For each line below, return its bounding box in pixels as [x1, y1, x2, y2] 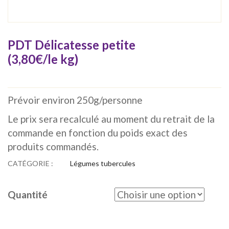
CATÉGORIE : [8, 159, 55, 168]
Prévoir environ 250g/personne [8, 94, 143, 106]
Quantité [8, 189, 48, 201]
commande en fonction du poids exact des [8, 127, 188, 139]
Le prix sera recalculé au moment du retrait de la [8, 113, 215, 125]
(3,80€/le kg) [8, 52, 78, 67]
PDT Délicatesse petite [8, 37, 135, 53]
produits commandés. [8, 141, 99, 153]
